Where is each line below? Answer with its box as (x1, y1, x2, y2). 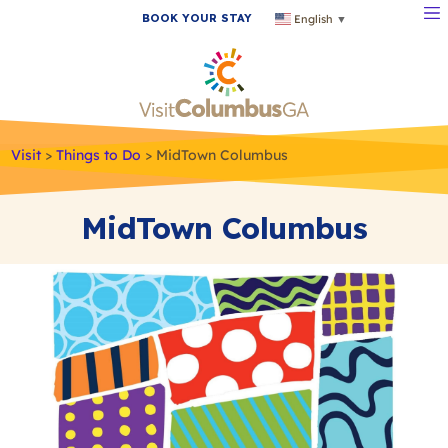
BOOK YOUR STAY (142, 10, 253, 25)
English (294, 11, 334, 26)
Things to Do (56, 145, 141, 164)
